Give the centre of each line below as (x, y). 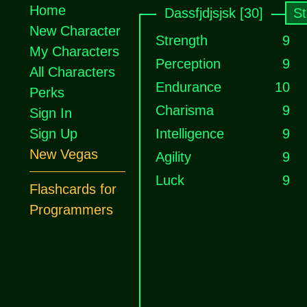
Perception (188, 64)
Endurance (188, 87)
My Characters (74, 51)
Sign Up (53, 134)
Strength (182, 40)
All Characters (72, 72)
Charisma (185, 110)
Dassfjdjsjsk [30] (214, 13)
